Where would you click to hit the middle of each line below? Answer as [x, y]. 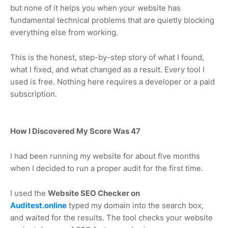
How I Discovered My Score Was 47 [75, 131]
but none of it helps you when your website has [95, 8]
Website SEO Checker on [94, 193]
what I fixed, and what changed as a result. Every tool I [107, 69]
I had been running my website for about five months [105, 156]
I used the [29, 193]
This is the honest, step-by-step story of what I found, [107, 57]
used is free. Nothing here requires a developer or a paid [112, 81]
